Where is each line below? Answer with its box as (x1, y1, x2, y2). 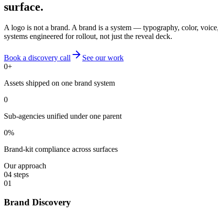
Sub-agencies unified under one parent (4, 111, 122, 120)
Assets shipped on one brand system (4, 78, 115, 87)
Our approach (4, 161, 46, 170)
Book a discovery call (4, 53, 71, 62)
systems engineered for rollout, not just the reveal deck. (4, 32, 172, 40)
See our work (82, 53, 124, 62)
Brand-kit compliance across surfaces (4, 145, 118, 153)
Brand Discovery (4, 197, 71, 207)
